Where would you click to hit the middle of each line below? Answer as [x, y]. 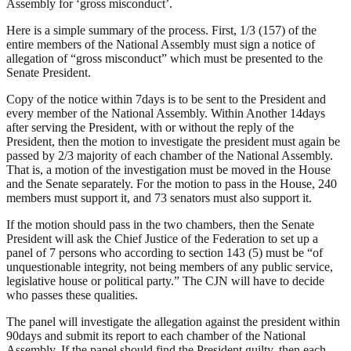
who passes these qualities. [72, 295]
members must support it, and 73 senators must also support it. [159, 197]
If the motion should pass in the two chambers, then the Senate [160, 224]
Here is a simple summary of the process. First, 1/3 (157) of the [161, 30]
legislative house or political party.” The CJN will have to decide [165, 280]
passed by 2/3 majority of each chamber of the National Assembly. [170, 155]
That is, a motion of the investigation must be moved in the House [168, 169]
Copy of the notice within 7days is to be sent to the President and [166, 99]
